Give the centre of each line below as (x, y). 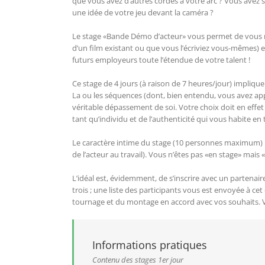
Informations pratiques (150, 245)
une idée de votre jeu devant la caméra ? (143, 13)
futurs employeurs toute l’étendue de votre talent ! (161, 60)
